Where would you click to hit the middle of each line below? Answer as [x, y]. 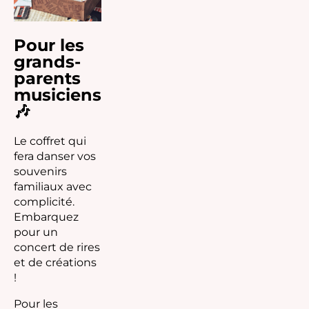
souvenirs [40, 171]
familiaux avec [53, 186]
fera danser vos [55, 156]
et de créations [55, 262]
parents [47, 78]
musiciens [58, 94]
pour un [36, 232]
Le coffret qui [50, 141]
